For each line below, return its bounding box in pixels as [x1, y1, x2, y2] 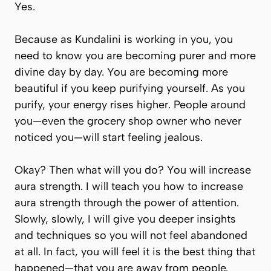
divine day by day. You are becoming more [15, 65, 228, 79]
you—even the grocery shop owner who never [15, 114, 241, 128]
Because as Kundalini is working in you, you [15, 33, 233, 46]
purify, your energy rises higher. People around [15, 98, 246, 111]
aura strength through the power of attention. [15, 196, 239, 209]
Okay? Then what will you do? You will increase [15, 163, 251, 177]
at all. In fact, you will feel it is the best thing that [15, 245, 255, 258]
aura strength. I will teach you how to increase [15, 180, 243, 193]
